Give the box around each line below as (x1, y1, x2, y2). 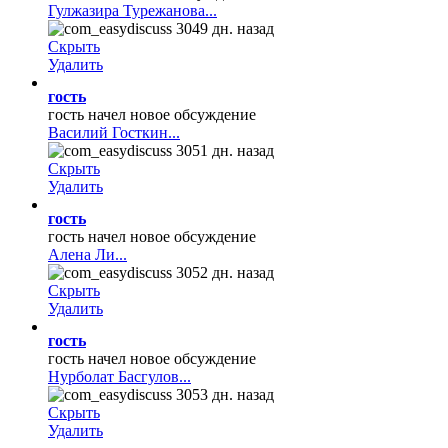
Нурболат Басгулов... (48, 368, 191, 386)
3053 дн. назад (172, 386, 274, 404)
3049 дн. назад (172, 20, 274, 38)
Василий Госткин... (48, 124, 180, 142)
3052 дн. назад (172, 264, 274, 282)
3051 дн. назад (172, 142, 274, 160)
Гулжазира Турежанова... (48, 2, 217, 20)
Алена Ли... (48, 246, 127, 264)
